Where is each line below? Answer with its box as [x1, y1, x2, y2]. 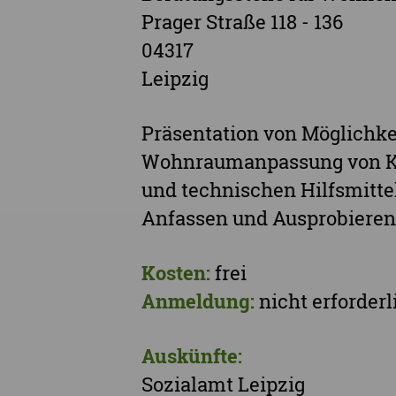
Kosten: [141, 259, 210, 286]
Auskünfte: [141, 342, 242, 369]
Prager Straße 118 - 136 [141, 8, 343, 34]
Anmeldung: [141, 287, 255, 314]
